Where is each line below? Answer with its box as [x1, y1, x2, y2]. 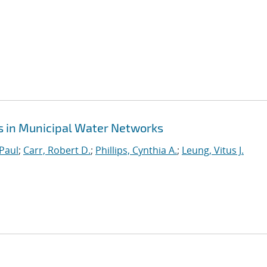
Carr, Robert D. [23, 144, 91, 157]
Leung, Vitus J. [182, 144, 244, 157]
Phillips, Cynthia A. [95, 144, 177, 157]
